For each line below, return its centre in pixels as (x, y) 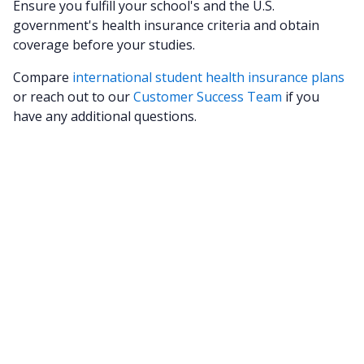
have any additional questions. (105, 116)
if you (301, 97)
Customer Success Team (208, 97)
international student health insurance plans (208, 77)
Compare (43, 77)
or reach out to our (73, 97)
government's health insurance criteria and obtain (166, 25)
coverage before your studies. (106, 45)
